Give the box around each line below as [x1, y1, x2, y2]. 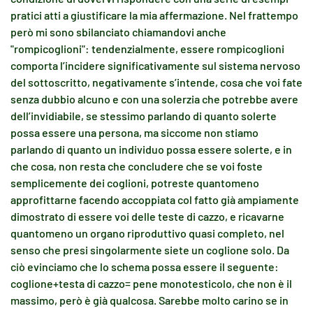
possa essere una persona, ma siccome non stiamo [10, 126, 259, 139]
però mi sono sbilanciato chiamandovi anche [10, 25, 226, 38]
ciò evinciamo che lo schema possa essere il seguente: [10, 260, 279, 273]
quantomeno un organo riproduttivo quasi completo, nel [10, 226, 284, 240]
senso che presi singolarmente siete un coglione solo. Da [10, 243, 289, 256]
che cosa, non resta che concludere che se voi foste [10, 159, 263, 173]
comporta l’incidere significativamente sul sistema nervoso [10, 59, 300, 72]
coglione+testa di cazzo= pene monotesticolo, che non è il [10, 277, 292, 290]
